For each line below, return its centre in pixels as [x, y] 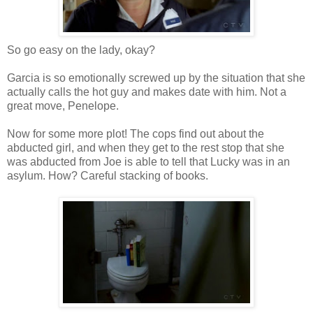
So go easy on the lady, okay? [81, 50]
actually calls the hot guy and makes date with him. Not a [147, 92]
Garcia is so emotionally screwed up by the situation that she [156, 78]
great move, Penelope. [63, 105]
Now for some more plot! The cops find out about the [136, 133]
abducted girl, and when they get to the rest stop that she [146, 147]
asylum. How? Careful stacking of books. [108, 175]
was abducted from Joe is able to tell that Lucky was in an [148, 161]
